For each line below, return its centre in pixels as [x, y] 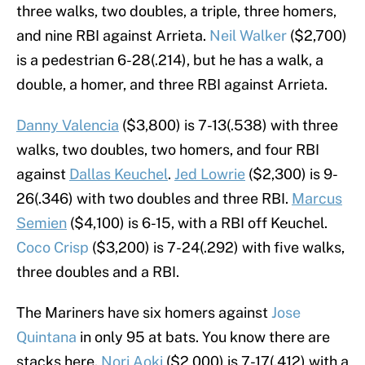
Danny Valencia [68, 125]
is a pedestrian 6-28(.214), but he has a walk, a [170, 60]
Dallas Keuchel [119, 174]
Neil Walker [248, 36]
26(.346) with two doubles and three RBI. [154, 199]
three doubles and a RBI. [98, 272]
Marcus [317, 199]
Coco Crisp [53, 248]
